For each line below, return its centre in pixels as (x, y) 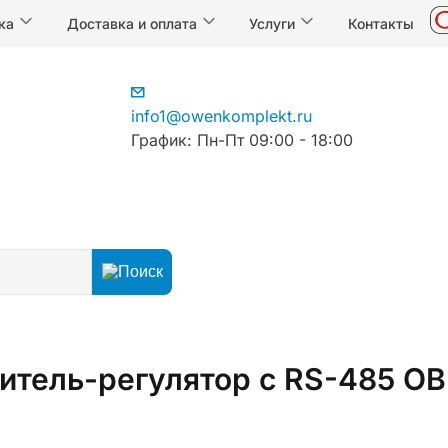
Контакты (381, 23)
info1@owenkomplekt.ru (222, 116)
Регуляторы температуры (194, 275)
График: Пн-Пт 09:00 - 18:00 (242, 140)
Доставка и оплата (133, 23)
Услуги (274, 23)
